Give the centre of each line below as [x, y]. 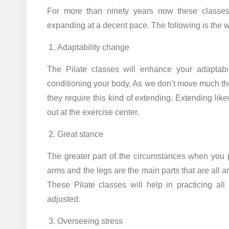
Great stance [80, 134]
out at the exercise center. [93, 112]
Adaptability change [93, 47]
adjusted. [64, 199]
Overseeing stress [90, 221]
